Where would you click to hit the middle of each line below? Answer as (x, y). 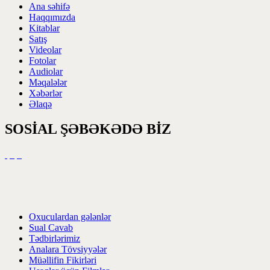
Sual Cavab (51, 228)
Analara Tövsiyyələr (68, 250)
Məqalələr (48, 82)
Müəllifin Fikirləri (63, 260)
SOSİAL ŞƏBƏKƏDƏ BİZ (88, 129)
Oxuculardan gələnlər (70, 217)
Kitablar (44, 28)
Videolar (45, 49)
